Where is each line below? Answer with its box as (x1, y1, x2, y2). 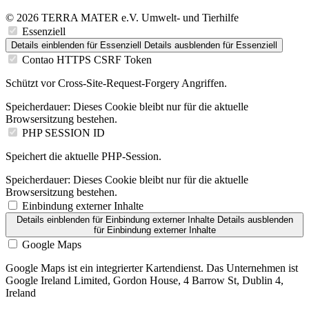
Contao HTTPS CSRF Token (22, 53, 152, 66)
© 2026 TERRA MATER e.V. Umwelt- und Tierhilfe (6, 11, 239, 23)
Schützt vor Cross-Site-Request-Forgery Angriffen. (6, 77, 227, 89)
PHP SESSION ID (22, 126, 105, 139)
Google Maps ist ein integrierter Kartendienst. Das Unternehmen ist (6, 261, 298, 274)
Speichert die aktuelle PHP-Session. (6, 150, 161, 162)
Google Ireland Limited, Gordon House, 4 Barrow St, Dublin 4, (6, 274, 283, 286)
